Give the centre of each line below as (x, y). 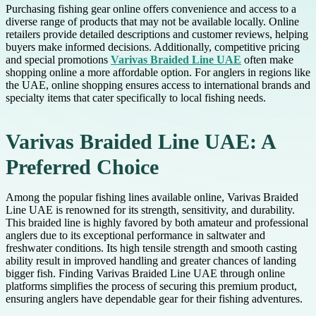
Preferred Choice (82, 168)
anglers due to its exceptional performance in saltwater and (135, 236)
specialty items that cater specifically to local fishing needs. (136, 98)
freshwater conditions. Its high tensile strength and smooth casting (151, 248)
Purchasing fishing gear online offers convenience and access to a (151, 9)
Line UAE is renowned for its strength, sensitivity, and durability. (150, 210)
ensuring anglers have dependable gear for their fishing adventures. (154, 299)
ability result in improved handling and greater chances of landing (151, 261)
